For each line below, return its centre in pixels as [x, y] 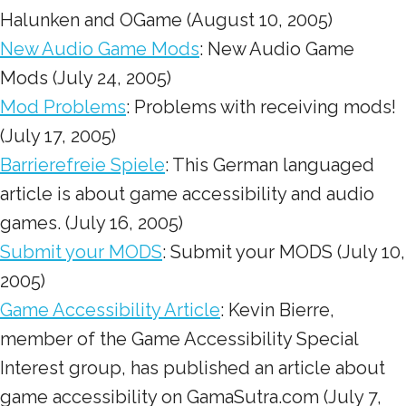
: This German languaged [270, 165]
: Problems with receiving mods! [261, 107]
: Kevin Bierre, [277, 310]
